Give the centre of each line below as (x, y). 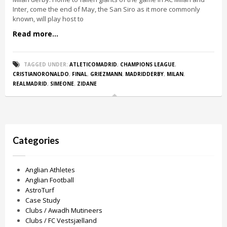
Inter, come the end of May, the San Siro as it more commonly (106, 9)
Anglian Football (50, 180)
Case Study (43, 200)
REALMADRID (30, 84)
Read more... (35, 34)
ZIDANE (87, 84)
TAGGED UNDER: (46, 64)
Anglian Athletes (50, 170)
